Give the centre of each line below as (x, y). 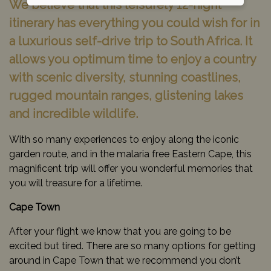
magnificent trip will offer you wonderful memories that (131, 168)
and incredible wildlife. (73, 113)
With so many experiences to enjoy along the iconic (124, 139)
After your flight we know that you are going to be (120, 231)
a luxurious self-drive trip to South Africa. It (131, 41)
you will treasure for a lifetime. (76, 183)
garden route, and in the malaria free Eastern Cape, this (130, 154)
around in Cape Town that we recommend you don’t (125, 260)
